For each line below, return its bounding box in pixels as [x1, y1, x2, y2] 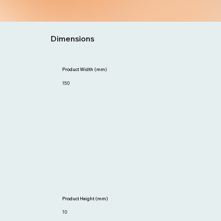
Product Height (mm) [62, 196, 109, 202]
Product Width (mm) [62, 67, 108, 72]
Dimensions [50, 33, 95, 43]
